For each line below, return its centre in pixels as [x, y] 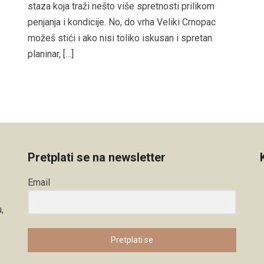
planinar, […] [51, 54]
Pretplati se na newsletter [97, 157]
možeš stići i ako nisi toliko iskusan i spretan [120, 38]
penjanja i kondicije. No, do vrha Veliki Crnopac [122, 22]
